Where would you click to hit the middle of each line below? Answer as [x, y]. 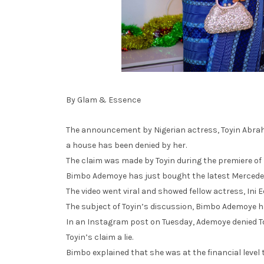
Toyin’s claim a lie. [100, 237]
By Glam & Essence [103, 100]
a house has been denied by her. [126, 145]
